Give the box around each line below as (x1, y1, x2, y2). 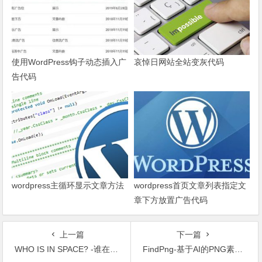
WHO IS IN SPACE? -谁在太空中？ (15, 244, 111, 254)
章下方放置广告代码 (133, 195, 208, 205)
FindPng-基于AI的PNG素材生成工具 (142, 244, 235, 254)
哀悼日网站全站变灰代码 (133, 57, 224, 67)
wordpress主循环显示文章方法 (12, 180, 125, 190)
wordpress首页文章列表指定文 (133, 180, 246, 190)
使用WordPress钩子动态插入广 (12, 57, 127, 67)
